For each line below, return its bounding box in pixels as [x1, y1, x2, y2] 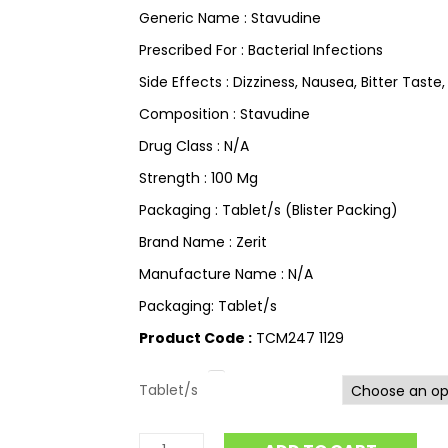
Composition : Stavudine [139, 104, 310, 124]
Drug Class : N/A [139, 136, 249, 156]
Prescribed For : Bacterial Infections [139, 40, 383, 60]
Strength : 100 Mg [139, 168, 258, 188]
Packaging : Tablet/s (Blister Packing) [139, 200, 398, 220]
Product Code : [139, 328, 252, 348]
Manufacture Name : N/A [139, 264, 313, 284]
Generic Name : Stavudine [139, 8, 321, 28]
